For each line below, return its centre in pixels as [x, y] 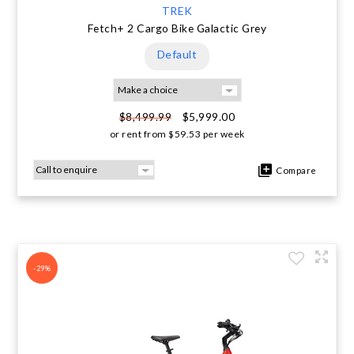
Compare [294, 170]
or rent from [138, 134]
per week [223, 134]
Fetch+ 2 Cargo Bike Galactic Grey [177, 28]
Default [177, 54]
